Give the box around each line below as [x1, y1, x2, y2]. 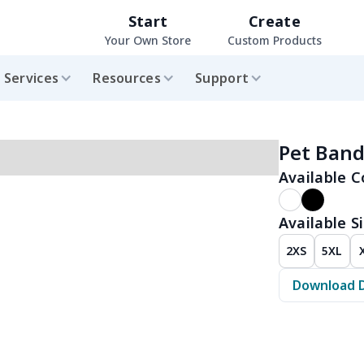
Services [3, 69, 59, 87]
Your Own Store [105, 32, 191, 48]
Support [195, 69, 249, 87]
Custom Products [227, 32, 322, 48]
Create [249, 11, 301, 31]
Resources [93, 69, 162, 87]
